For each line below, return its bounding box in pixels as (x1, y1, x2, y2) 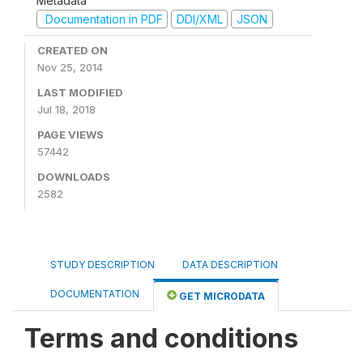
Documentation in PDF (41, 11, 163, 26)
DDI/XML (176, 11, 223, 26)
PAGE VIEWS (37, 128, 104, 141)
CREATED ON (37, 44, 108, 57)
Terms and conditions (24, 322, 298, 354)
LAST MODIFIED (37, 86, 123, 99)
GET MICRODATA (177, 290, 265, 302)
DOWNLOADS (37, 170, 110, 183)
